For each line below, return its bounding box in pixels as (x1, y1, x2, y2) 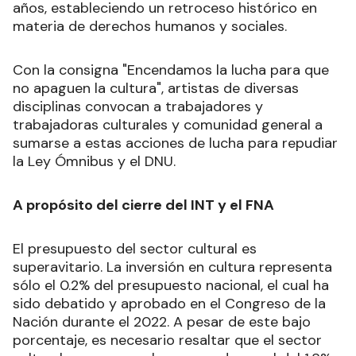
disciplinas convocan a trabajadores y (13, 97, 263, 117)
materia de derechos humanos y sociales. (13, 17, 291, 37)
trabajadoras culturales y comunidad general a (13, 115, 323, 135)
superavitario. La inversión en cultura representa (13, 257, 332, 277)
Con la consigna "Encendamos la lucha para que (13, 60, 329, 80)
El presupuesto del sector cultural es (13, 239, 257, 259)
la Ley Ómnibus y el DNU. (13, 152, 176, 172)
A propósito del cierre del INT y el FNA (13, 195, 274, 215)
